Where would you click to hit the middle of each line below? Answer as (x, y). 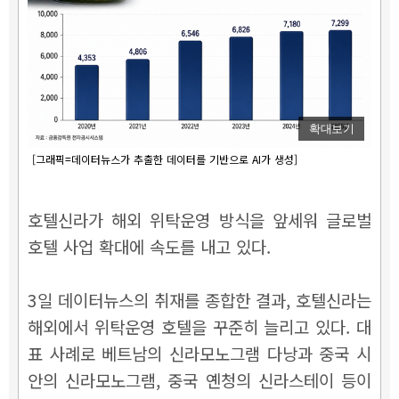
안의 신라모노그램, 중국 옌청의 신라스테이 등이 (199, 379)
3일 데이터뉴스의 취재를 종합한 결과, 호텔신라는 (199, 299)
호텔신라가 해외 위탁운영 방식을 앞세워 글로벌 (199, 219)
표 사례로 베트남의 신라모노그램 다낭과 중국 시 (199, 353)
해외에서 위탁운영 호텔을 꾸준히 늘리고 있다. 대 (199, 326)
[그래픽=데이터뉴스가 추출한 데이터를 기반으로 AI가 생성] (165, 159)
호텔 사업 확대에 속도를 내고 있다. (149, 246)
